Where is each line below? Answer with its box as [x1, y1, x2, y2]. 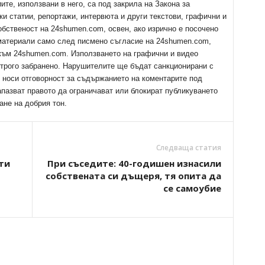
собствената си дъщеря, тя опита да [45, 169, 221, 182]
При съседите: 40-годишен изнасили [47, 157, 221, 169]
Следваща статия [156, 142, 221, 153]
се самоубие [163, 182, 221, 194]
